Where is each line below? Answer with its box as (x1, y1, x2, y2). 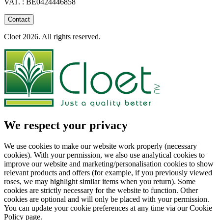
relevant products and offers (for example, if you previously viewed (4, 168, 212, 177)
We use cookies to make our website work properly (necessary (4, 141, 197, 150)
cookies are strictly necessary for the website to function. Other (4, 186, 198, 194)
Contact (8, 16, 30, 24)
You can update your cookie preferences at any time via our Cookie (4, 203, 212, 212)
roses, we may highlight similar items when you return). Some (4, 177, 195, 186)
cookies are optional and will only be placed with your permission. (4, 194, 209, 203)
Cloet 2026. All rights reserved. (4, 32, 101, 41)
